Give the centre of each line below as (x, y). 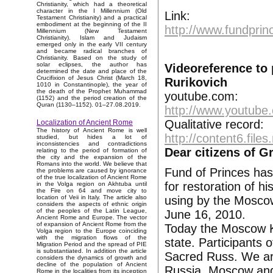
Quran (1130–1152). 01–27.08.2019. (89, 105)
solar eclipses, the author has (92, 65)
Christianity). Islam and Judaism (92, 38)
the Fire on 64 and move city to (92, 191)
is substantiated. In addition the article (92, 251)
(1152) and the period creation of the (92, 98)
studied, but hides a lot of (92, 137)
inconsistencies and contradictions (92, 144)
